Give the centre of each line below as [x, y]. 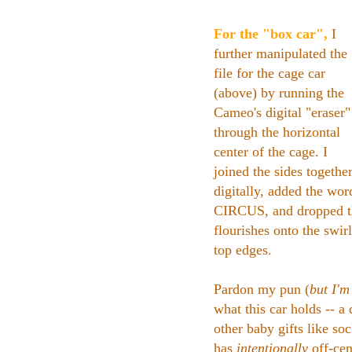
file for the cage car [269, 73]
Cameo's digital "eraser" [282, 112]
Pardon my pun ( [262, 289]
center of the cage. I [271, 151]
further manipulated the [280, 53]
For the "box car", [271, 33]
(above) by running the [279, 92]
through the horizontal [277, 132]
